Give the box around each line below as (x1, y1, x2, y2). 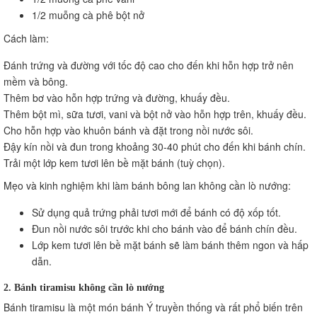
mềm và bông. (4, 74, 68, 88)
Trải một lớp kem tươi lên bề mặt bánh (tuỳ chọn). (4, 155, 225, 170)
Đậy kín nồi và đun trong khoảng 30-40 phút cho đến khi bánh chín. (4, 139, 306, 154)
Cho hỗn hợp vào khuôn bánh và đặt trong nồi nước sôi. (4, 122, 253, 137)
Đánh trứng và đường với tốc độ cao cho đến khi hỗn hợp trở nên (4, 57, 294, 72)
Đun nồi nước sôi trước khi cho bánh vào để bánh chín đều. (32, 221, 297, 236)
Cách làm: (4, 30, 49, 45)
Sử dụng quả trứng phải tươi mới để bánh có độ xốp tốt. (32, 204, 281, 219)
